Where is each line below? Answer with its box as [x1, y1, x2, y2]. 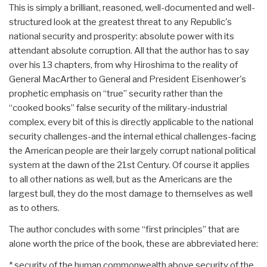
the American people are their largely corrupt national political [9, 145, 256, 156]
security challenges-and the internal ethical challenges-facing [9, 131, 256, 142]
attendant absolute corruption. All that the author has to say [9, 45, 249, 56]
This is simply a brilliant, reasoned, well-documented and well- [9, 2, 255, 13]
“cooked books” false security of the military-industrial [9, 102, 227, 113]
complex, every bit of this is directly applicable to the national [9, 116, 253, 128]
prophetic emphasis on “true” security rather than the [9, 88, 223, 99]
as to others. [9, 202, 60, 213]
